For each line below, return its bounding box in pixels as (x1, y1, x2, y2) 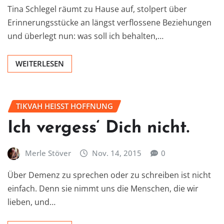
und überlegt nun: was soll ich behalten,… (7, 30, 163, 42)
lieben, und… (7, 196, 55, 207)
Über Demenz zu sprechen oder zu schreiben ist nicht (7, 169, 211, 180)
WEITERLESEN (15, 58, 64, 69)
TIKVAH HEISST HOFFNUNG (16, 101, 107, 111)
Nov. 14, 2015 (92, 147, 142, 158)
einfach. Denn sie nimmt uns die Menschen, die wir (7, 182, 198, 194)
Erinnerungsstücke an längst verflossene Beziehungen (7, 17, 211, 28)
